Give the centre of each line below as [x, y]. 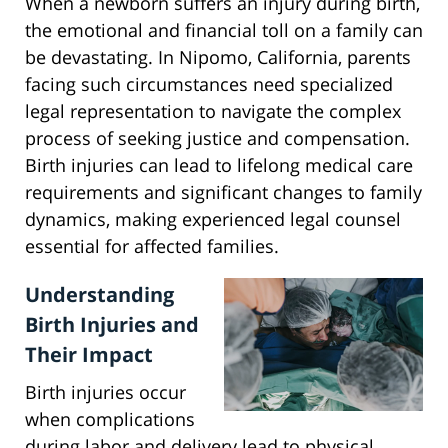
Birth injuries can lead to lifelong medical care [219, 165]
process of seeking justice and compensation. [217, 138]
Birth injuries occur [105, 392]
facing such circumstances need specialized [209, 84]
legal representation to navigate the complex [213, 111]
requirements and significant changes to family [223, 192]
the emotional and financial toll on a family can [224, 30]
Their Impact [89, 355]
